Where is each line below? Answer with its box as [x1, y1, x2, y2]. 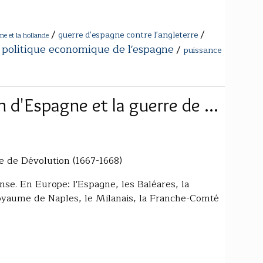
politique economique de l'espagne [2, 40, 174, 58]
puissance [183, 43, 221, 57]
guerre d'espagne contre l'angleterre [58, 28, 198, 42]
